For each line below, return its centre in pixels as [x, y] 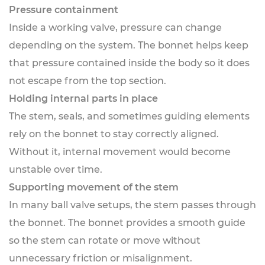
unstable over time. [56, 169]
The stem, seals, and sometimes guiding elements [129, 116]
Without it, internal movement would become [120, 152]
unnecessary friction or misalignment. [101, 258]
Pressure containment [64, 10]
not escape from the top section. [88, 81]
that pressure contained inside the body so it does [129, 63]
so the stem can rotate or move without [105, 240]
